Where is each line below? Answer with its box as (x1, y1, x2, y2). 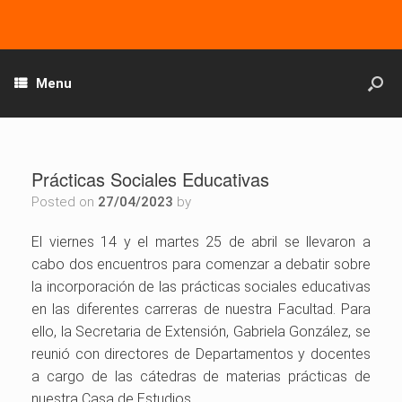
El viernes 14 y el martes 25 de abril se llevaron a (31, 233, 371, 250)
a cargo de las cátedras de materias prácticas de (31, 368, 371, 385)
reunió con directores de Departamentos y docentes (31, 345, 371, 363)
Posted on (39, 194, 98, 210)
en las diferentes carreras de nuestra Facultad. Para (31, 301, 371, 318)
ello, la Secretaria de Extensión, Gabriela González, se (31, 323, 371, 340)
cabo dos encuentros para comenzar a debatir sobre (31, 256, 371, 273)
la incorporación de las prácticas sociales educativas (31, 278, 371, 295)
